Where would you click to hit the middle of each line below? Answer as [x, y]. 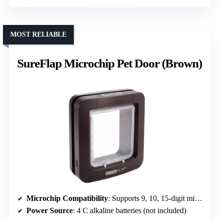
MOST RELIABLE [38, 34]
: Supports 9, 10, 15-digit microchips [151, 198]
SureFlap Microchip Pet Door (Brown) [109, 63]
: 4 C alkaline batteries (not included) [130, 211]
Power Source [50, 211]
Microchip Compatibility [67, 198]
